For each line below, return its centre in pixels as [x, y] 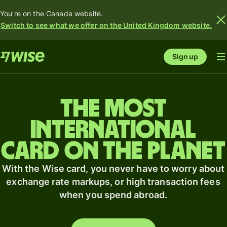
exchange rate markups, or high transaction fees [113, 182]
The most [113, 109]
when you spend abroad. [113, 195]
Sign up [185, 56]
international [113, 130]
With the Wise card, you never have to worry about [113, 169]
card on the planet [113, 152]
